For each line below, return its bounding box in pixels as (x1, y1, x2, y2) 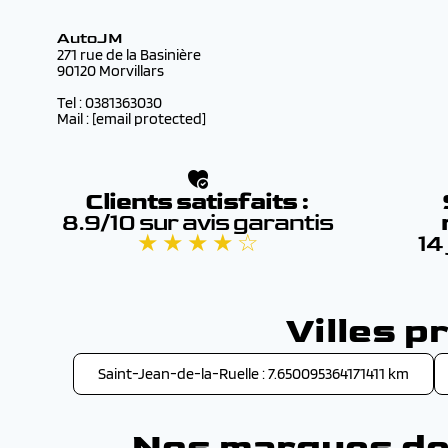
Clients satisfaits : (85, 187, 309, 216)
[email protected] (92, 109, 206, 128)
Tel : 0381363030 (57, 93, 162, 112)
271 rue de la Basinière (57, 45, 201, 64)
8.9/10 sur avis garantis (61, 208, 333, 237)
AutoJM (57, 29, 123, 48)
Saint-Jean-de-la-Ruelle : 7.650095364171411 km (98, 364, 409, 383)
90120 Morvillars (57, 61, 164, 80)
